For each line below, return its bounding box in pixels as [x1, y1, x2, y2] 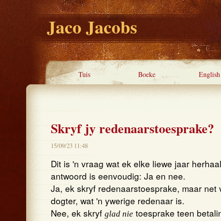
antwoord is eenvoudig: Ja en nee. [51, 170, 185, 182]
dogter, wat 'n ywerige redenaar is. [51, 194, 184, 207]
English [199, 70, 220, 79]
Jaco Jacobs [47, 14, 137, 39]
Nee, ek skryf [51, 207, 105, 219]
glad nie [105, 209, 133, 219]
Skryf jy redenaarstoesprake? [51, 119, 214, 138]
